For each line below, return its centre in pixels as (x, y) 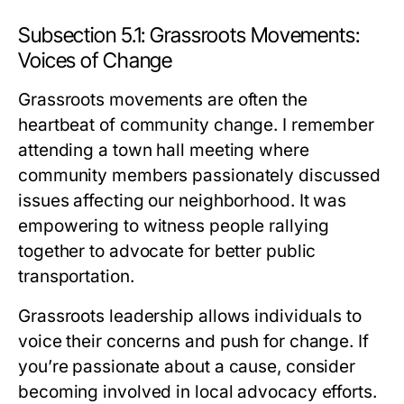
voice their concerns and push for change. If (193, 341)
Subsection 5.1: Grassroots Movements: (189, 35)
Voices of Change (96, 60)
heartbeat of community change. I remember (197, 125)
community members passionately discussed (200, 175)
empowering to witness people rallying (174, 226)
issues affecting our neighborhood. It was (183, 201)
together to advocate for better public (167, 251)
